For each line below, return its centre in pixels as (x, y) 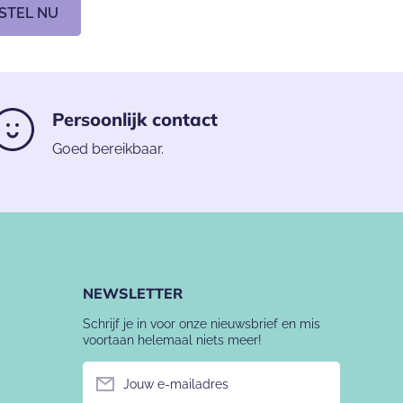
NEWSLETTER (133, 294)
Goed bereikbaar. (108, 149)
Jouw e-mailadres (176, 385)
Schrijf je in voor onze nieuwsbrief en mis (201, 324)
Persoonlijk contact (135, 120)
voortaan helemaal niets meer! (172, 340)
